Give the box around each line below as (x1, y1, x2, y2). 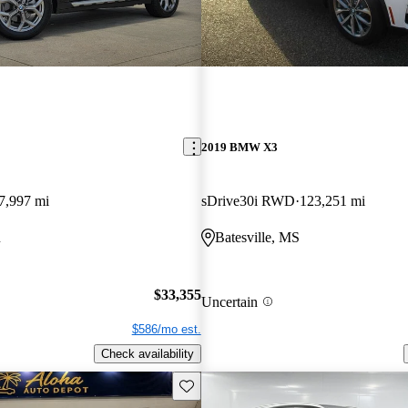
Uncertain (200, 293, 258, 310)
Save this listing (178, 377, 263, 392)
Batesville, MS (214, 229, 300, 245)
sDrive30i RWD (200, 192, 295, 209)
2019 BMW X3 (200, 139, 278, 154)
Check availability (100, 347, 194, 362)
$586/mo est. (131, 322, 201, 337)
